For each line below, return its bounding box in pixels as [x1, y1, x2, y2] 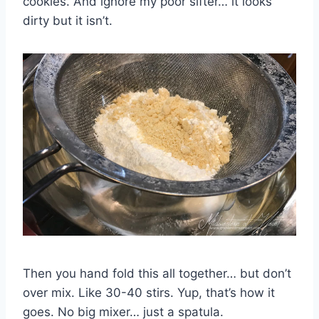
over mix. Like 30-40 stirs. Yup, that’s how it [23, 286, 275, 300]
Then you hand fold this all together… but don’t [23, 266, 291, 281]
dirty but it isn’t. [23, 14, 113, 28]
